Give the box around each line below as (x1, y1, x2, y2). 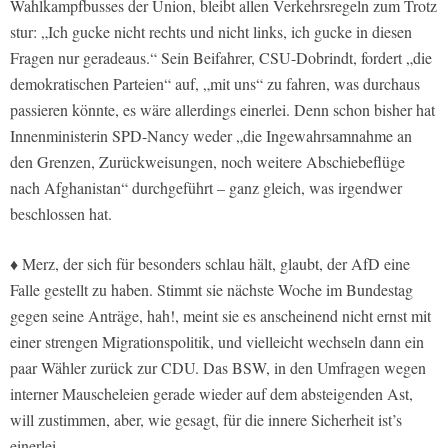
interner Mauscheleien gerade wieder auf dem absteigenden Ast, (10, 383, 413, 405)
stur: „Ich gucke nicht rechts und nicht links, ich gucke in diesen (10, 21, 412, 43)
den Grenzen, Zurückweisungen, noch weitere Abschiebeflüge (10, 151, 405, 173)
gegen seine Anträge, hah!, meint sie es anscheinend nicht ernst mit (10, 305, 431, 327)
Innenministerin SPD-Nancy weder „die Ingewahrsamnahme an (10, 125, 412, 147)
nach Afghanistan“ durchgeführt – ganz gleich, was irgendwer (10, 177, 402, 199)
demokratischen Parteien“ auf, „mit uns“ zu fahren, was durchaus (10, 73, 420, 95)
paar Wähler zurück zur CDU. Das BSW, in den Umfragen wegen (10, 357, 426, 379)
